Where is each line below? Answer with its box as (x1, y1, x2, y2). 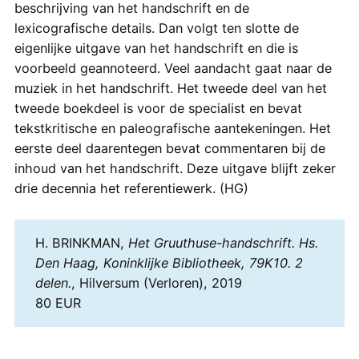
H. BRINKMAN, (34, 235, 128, 251)
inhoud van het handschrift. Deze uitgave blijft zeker (14, 159, 336, 176)
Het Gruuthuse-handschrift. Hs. (127, 235, 318, 251)
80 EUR (34, 295, 81, 311)
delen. (34, 275, 71, 291)
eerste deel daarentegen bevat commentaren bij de (14, 139, 325, 156)
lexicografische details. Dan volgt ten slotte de (14, 19, 299, 36)
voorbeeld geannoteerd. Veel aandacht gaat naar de (14, 59, 332, 76)
